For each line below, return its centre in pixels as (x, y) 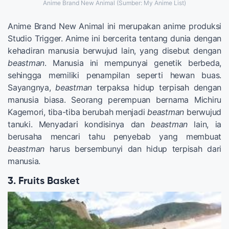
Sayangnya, (32, 87)
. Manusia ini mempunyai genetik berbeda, (133, 63)
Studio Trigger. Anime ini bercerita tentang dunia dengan (114, 38)
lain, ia (205, 124)
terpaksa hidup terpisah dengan (157, 87)
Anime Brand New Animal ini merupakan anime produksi (114, 26)
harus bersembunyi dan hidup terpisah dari (133, 148)
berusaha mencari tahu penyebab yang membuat (114, 136)
